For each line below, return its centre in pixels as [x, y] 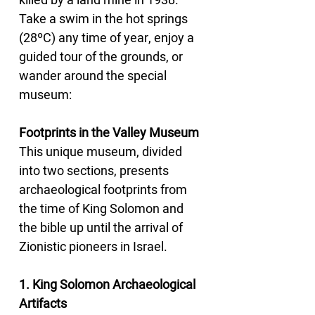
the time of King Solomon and [103, 209]
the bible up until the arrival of [102, 228]
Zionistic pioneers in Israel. [93, 247]
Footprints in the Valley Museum [109, 133]
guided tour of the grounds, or [102, 57]
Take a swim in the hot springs [105, 19]
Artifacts [43, 304]
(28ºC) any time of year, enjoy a [108, 38]
